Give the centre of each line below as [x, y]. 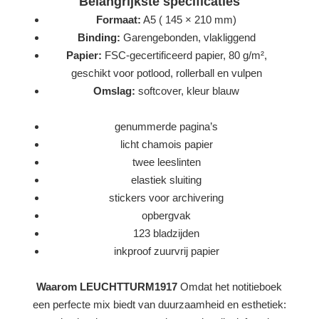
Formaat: [119, 19]
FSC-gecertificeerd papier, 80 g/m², [184, 55]
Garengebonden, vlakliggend [188, 37]
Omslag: [115, 90]
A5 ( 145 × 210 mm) [189, 19]
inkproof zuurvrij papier [166, 251]
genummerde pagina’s [167, 126]
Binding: [99, 37]
